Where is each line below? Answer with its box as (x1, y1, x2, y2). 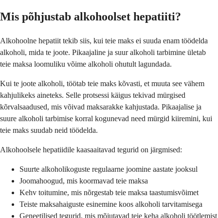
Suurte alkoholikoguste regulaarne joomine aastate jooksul (19, 164, 198, 173)
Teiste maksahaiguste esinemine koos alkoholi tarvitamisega (19, 200, 202, 208)
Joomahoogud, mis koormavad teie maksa (19, 176, 148, 185)
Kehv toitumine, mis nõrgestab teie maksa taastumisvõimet (19, 188, 199, 197)
